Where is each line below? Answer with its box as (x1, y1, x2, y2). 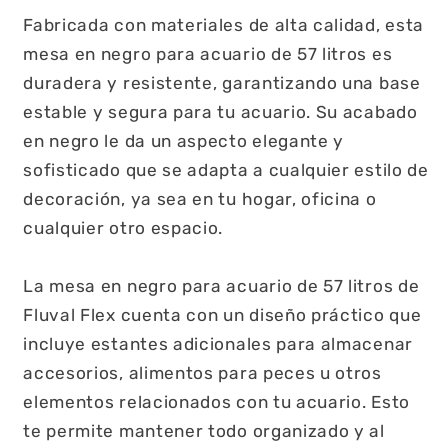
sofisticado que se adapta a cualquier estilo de (23, 160, 429, 181)
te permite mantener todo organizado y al (23, 421, 385, 442)
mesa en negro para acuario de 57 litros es (23, 44, 393, 65)
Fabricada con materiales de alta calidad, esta (23, 15, 424, 36)
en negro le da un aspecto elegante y (23, 131, 345, 152)
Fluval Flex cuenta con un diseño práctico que (23, 305, 422, 326)
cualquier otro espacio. (23, 218, 224, 239)
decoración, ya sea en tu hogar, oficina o (23, 189, 377, 210)
